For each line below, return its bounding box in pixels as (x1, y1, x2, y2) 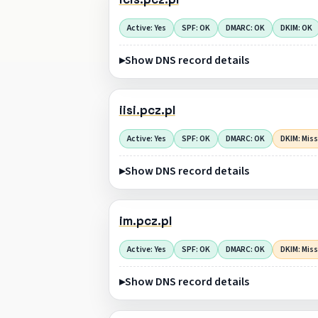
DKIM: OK (280, 21, 312, 34)
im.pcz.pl (119, 213, 172, 229)
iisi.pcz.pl (119, 102, 175, 119)
